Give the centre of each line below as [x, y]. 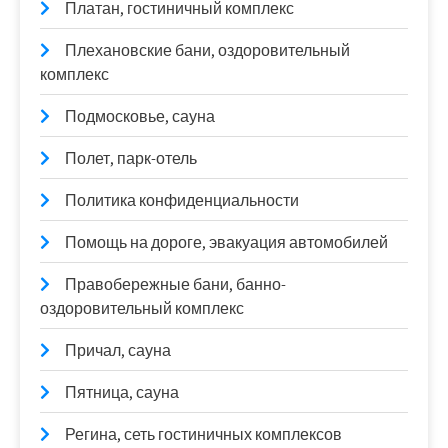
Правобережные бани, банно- [175, 284]
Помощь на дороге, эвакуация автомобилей [226, 242]
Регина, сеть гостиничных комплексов [203, 434]
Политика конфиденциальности [182, 200]
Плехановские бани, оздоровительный [207, 50]
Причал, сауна [118, 350]
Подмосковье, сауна [140, 116]
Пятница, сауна [122, 392]
